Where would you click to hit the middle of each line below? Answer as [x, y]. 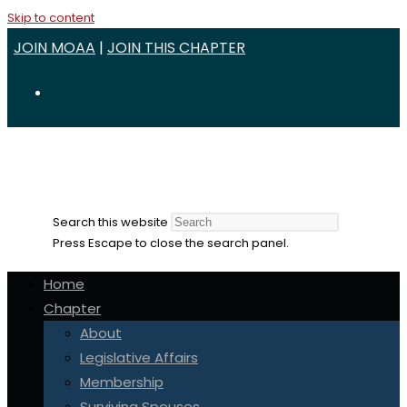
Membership [122, 382]
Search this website [110, 222]
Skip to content [51, 18]
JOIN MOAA [55, 48]
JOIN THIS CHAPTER [176, 48]
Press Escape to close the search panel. [171, 243]
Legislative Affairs [139, 357]
